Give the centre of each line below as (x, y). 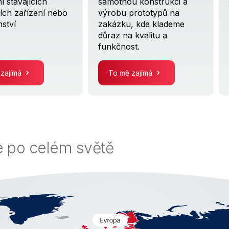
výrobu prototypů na (139, 13)
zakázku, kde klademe (141, 24)
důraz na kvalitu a (133, 36)
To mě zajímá (131, 73)
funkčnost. (119, 47)
